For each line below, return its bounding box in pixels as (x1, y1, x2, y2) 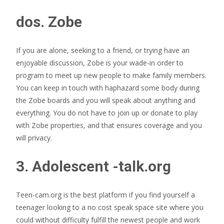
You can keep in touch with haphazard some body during (16, 83, 199, 92)
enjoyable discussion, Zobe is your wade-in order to (16, 58, 183, 67)
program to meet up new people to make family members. (16, 70, 206, 80)
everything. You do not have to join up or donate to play (16, 108, 197, 117)
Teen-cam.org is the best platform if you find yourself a (16, 190, 195, 199)
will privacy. (16, 133, 52, 142)
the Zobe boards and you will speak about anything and (16, 95, 195, 105)
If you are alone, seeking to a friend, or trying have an (16, 45, 189, 55)
